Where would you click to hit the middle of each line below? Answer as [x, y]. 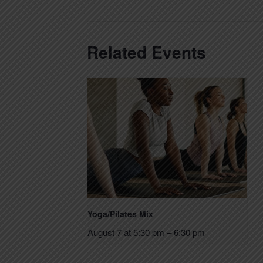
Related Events [146, 52]
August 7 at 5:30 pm [126, 232]
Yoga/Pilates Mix [120, 213]
